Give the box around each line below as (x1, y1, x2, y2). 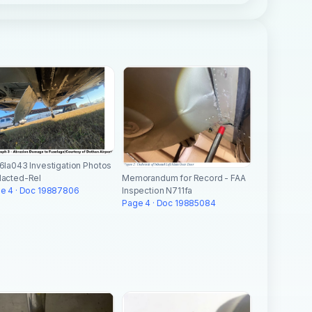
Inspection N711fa (122, 185, 193, 196)
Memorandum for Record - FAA (122, 173, 246, 184)
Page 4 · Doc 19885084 (122, 198, 216, 209)
